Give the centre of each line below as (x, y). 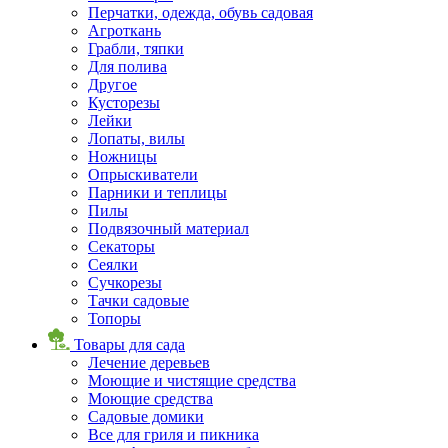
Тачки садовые (138, 300)
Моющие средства (150, 398)
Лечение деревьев (149, 362)
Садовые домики (146, 416)
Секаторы (121, 246)
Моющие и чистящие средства (192, 380)
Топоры (114, 318)
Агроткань (124, 30)
